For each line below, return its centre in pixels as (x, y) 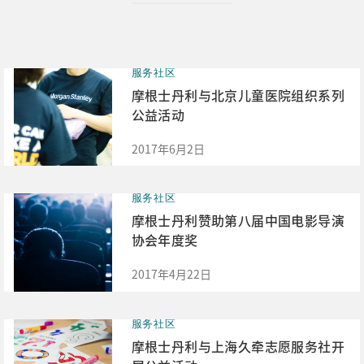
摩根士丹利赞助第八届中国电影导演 (238, 221)
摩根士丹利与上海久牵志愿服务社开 (238, 346)
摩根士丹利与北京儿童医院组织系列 (238, 95)
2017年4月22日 (171, 274)
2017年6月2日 (168, 148)
